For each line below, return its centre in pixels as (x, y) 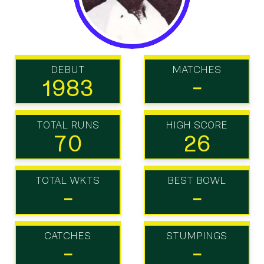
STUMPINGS (197, 236)
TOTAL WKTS (67, 180)
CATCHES (67, 236)
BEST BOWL (197, 180)
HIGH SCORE (197, 125)
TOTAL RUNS (67, 125)
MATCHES (197, 70)
